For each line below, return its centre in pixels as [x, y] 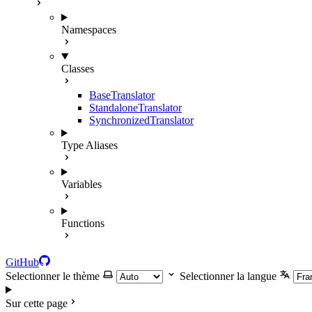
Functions [83, 224]
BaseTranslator [122, 95]
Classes [78, 69]
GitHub [22, 263]
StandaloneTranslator [135, 108]
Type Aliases [89, 146]
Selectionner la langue [228, 276]
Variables [81, 185]
